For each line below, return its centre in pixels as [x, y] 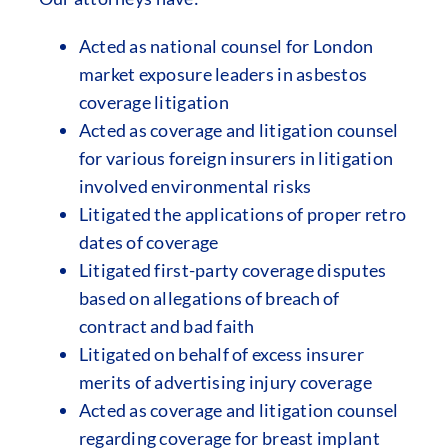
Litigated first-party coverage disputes [232, 270]
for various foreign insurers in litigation [236, 158]
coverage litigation [153, 102]
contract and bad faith [166, 326]
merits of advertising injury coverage [225, 382]
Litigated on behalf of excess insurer [221, 354]
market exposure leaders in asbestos [223, 74]
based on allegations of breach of [209, 298]
